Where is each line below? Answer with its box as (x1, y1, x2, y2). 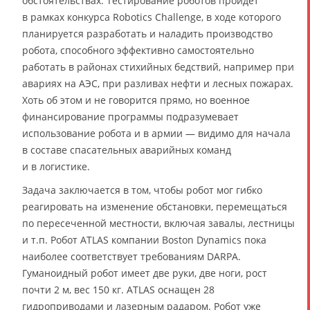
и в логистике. (22, 160, 90, 173)
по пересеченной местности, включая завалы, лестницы (22, 217, 295, 230)
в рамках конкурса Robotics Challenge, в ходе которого (22, 10, 281, 24)
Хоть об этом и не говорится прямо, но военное (22, 93, 250, 107)
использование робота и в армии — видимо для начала (22, 127, 291, 140)
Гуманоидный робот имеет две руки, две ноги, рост (22, 266, 267, 280)
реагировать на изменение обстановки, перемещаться (22, 200, 287, 213)
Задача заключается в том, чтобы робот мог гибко (22, 183, 262, 197)
